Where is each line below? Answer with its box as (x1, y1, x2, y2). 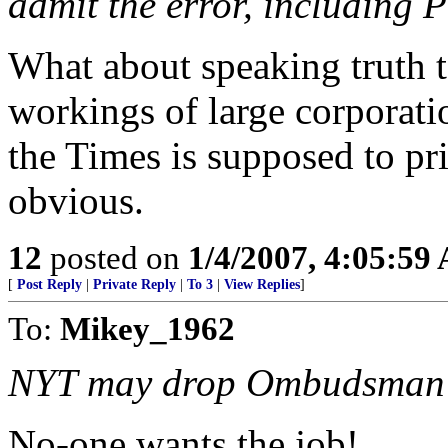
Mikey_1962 (60, 310, 235, 347)
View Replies (224, 277, 300, 292)
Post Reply (17, 277, 82, 292)
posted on (42, 239, 188, 276)
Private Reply (93, 277, 176, 292)
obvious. (8, 179, 144, 222)
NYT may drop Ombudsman (8, 361, 445, 404)
